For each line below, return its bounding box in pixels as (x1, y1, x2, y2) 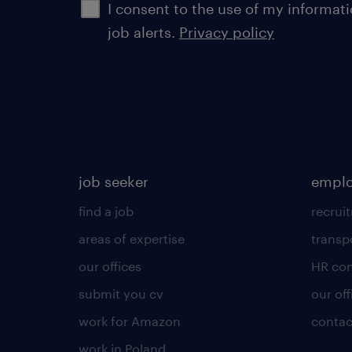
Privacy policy (179, 23, 274, 41)
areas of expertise (79, 230, 185, 246)
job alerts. (108, 23, 179, 41)
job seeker (79, 172, 148, 190)
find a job (79, 203, 134, 218)
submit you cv (79, 285, 163, 301)
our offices (79, 258, 141, 273)
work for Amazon (79, 313, 181, 328)
